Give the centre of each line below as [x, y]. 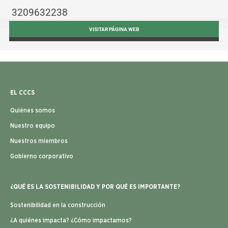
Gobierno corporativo [42, 156]
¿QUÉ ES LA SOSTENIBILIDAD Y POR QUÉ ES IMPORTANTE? [95, 187]
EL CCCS [22, 93]
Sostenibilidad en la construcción [58, 205]
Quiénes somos [33, 111]
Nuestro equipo [33, 126]
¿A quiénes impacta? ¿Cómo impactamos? [71, 221]
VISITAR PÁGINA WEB [114, 29]
